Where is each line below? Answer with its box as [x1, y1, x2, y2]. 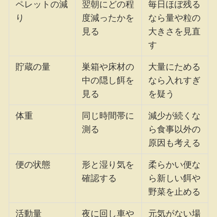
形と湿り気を [82, 159, 135, 170]
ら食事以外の [148, 124, 201, 134]
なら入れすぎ [148, 75, 201, 85]
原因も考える [148, 138, 201, 148]
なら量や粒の [148, 13, 201, 23]
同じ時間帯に [82, 110, 135, 121]
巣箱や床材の [82, 62, 135, 72]
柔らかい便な [148, 159, 201, 170]
